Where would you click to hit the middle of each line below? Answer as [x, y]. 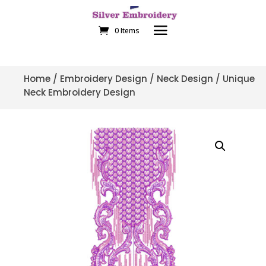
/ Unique [234, 79]
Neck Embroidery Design [80, 93]
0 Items [127, 30]
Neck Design [185, 79]
